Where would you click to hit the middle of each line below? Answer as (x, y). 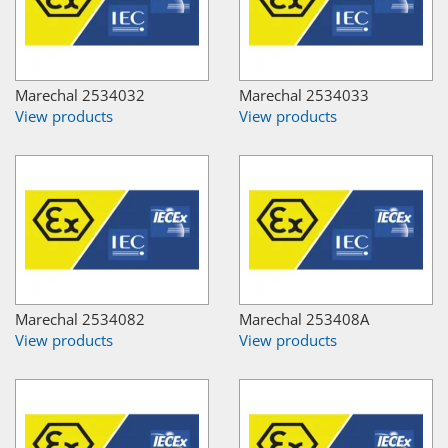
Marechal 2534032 (80, 94)
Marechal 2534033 (304, 94)
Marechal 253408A (304, 318)
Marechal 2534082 (80, 318)
